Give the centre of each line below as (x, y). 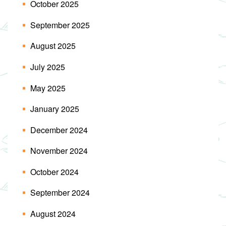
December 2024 (59, 130)
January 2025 (55, 109)
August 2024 (53, 213)
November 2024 (59, 151)
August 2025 (53, 46)
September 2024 (60, 193)
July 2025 (48, 67)
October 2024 (54, 172)
